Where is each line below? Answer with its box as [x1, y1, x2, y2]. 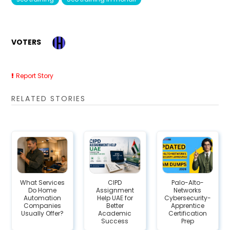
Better [106, 201, 124, 210]
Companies [24, 201, 62, 210]
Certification [168, 208, 207, 218]
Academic [98, 208, 132, 218]
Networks [174, 185, 202, 195]
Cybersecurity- [164, 193, 211, 202]
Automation [24, 193, 62, 202]
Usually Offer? [21, 208, 64, 218]
